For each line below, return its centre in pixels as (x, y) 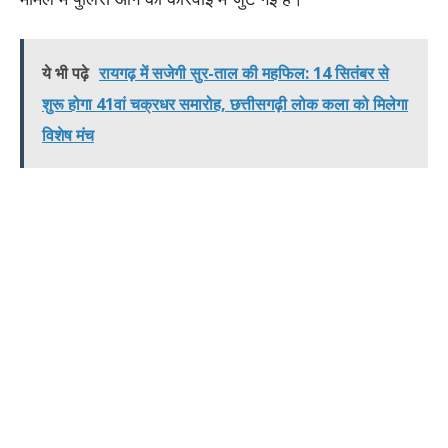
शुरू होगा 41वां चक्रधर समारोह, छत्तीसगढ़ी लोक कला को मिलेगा (225, 103)
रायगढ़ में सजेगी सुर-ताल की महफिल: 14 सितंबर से (244, 72)
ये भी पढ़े (65, 72)
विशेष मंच (68, 134)
